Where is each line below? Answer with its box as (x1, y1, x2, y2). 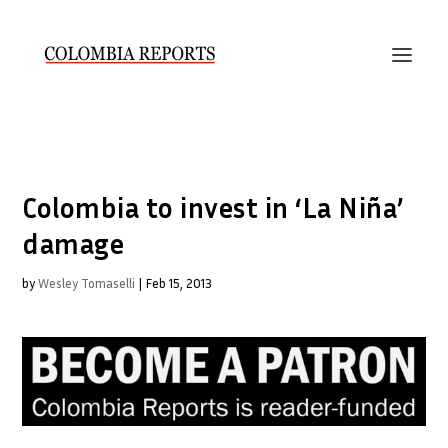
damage (22, 227, 125, 260)
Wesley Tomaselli (38, 275, 136, 291)
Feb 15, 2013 (145, 275, 213, 291)
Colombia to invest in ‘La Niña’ (22, 191, 404, 224)
